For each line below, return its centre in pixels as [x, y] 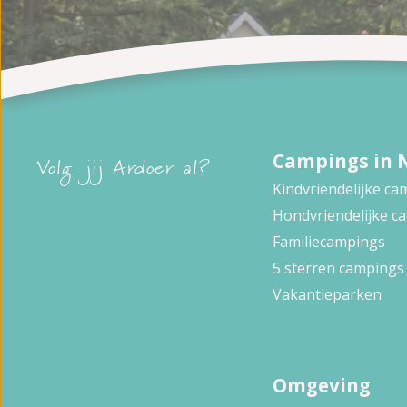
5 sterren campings [338, 268]
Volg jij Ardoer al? [124, 172]
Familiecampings [329, 241]
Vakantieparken [327, 294]
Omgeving [322, 385]
